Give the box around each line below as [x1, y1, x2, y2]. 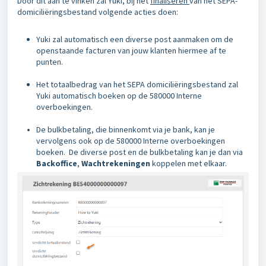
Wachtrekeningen [81, 157, 152, 169]
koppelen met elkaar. [152, 157, 227, 169]
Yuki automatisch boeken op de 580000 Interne [36, 90, 202, 101]
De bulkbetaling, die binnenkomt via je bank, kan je [36, 123, 215, 135]
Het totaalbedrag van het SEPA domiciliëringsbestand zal [36, 78, 238, 90]
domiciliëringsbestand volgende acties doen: [17, 6, 178, 17]
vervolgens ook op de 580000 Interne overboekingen [36, 135, 225, 146]
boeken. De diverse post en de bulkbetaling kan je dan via [36, 146, 243, 157]
